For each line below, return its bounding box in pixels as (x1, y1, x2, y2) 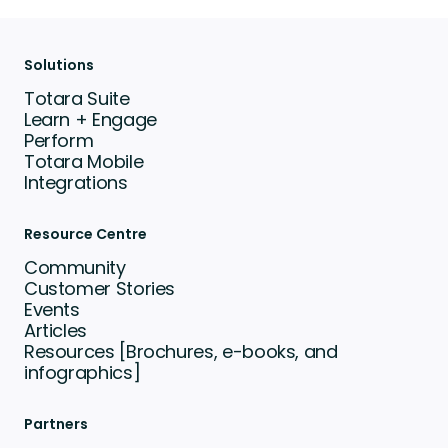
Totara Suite (23, 85, 130, 111)
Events (23, 296, 80, 322)
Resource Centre (23, 223, 147, 244)
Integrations (23, 169, 128, 195)
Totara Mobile (23, 148, 144, 174)
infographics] (23, 359, 141, 385)
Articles (23, 317, 88, 343)
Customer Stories (23, 275, 176, 301)
